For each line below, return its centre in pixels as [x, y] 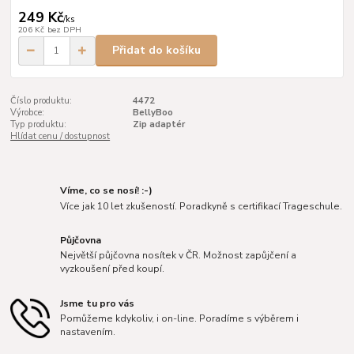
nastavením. [88, 332]
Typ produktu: [39, 125]
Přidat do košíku [156, 51]
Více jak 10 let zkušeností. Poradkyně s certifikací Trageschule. [201, 206]
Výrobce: [28, 113]
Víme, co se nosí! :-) [107, 190]
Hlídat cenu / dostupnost [60, 137]
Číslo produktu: [41, 101]
